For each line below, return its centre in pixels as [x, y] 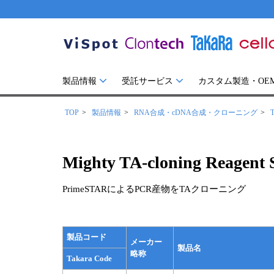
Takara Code [89, 258]
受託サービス [147, 81]
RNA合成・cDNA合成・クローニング [196, 113]
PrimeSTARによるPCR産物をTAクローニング [154, 189]
